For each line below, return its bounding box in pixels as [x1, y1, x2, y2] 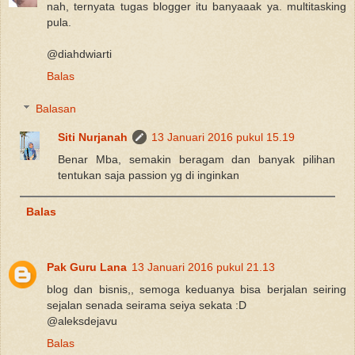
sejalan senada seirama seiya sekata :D [47, 298, 246, 311]
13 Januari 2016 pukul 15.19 [151, 131, 296, 144]
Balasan [36, 102, 77, 116]
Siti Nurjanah [58, 131, 128, 144]
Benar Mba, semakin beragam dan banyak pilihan [58, 153, 335, 166]
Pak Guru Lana [47, 260, 127, 273]
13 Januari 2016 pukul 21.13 [132, 260, 275, 273]
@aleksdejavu [47, 314, 117, 327]
